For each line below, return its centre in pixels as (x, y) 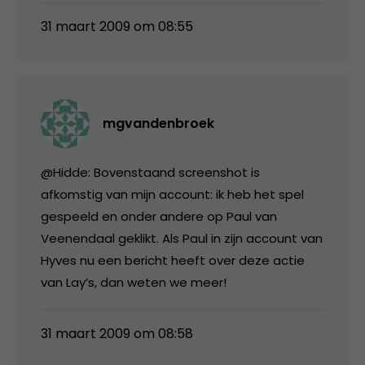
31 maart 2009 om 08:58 (117, 333)
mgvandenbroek (158, 123)
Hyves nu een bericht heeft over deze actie (173, 260)
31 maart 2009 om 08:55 (117, 26)
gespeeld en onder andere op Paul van (159, 216)
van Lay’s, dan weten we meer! (134, 282)
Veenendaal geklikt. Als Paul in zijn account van (182, 238)
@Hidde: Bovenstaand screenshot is (150, 172)
